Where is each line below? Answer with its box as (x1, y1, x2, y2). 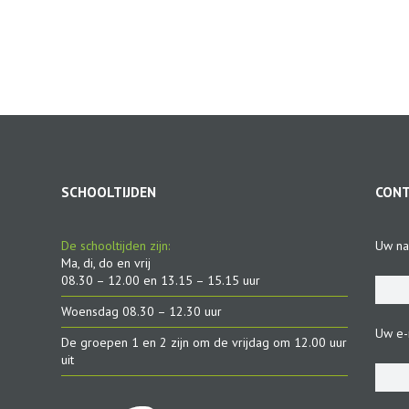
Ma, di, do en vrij (60, 254, 151, 271)
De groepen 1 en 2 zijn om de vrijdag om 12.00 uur (60, 333, 347, 351)
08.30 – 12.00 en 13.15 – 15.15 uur (60, 271, 260, 288)
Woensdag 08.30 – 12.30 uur (60, 302, 222, 320)
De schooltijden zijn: (60, 236, 170, 254)
